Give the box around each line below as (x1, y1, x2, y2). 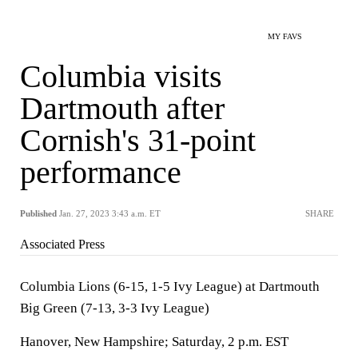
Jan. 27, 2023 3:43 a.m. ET (59, 209, 161, 218)
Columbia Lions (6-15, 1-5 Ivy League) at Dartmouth (20, 279, 320, 294)
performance (20, 154, 181, 190)
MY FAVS (268, 32, 302, 41)
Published (20, 209, 57, 218)
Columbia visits (20, 58, 222, 94)
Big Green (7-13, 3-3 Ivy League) (20, 300, 209, 316)
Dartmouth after (20, 90, 225, 126)
